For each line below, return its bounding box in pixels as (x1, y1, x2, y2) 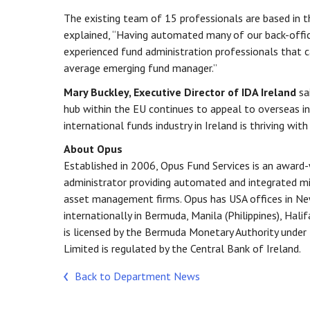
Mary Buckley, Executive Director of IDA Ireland (64, 84, 296, 99)
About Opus (64, 142, 122, 156)
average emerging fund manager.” (64, 61, 217, 75)
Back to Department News (75, 269, 200, 284)
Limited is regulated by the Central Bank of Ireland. (64, 241, 301, 256)
